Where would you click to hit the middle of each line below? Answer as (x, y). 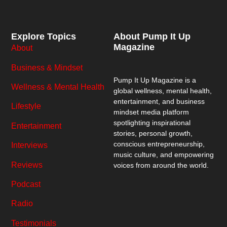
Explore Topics (44, 37)
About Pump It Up (152, 37)
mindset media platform (151, 112)
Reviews (27, 165)
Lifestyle (26, 106)
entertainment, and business (159, 102)
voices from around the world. (161, 165)
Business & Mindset (47, 67)
